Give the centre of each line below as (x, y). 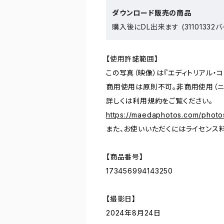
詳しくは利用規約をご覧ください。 (159, 101)
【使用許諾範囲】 (132, 59)
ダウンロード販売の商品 (152, 13)
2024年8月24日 (133, 213)
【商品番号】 (125, 157)
